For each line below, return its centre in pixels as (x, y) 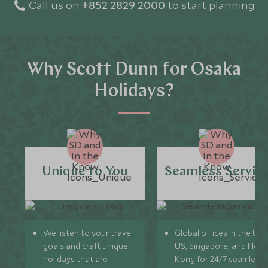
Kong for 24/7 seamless (220, 259)
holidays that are (76, 259)
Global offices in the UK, (221, 233)
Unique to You (85, 172)
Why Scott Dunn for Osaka (134, 71)
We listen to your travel (88, 233)
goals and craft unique (86, 246)
